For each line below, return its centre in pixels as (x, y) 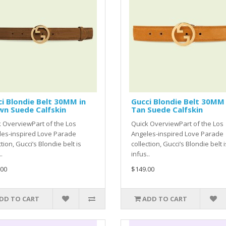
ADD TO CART (164, 199)
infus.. (140, 154)
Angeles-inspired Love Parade (177, 134)
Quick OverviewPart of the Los (177, 124)
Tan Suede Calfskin (167, 110)
